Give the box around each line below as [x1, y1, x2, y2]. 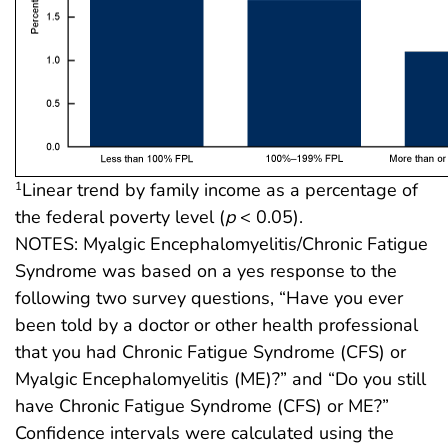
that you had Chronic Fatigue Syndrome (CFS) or [15, 340, 406, 365]
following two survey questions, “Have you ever [15, 286, 403, 311]
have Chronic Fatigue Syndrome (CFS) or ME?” [15, 394, 389, 419]
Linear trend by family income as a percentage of [22, 178, 418, 203]
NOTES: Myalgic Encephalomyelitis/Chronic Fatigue [15, 232, 428, 257]
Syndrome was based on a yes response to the [15, 259, 397, 284]
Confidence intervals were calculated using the [15, 421, 394, 446]
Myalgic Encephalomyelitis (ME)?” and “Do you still [15, 367, 426, 392]
